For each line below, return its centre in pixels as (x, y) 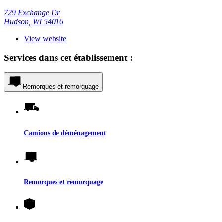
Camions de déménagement (65, 133)
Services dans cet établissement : (68, 57)
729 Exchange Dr (32, 13)
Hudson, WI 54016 (34, 22)
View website (45, 39)
